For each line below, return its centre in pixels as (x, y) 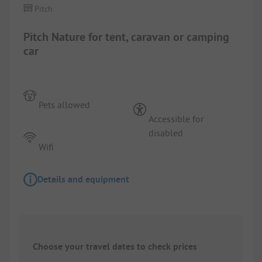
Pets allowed (65, 104)
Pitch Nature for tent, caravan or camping (126, 37)
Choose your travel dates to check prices (115, 247)
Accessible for (176, 118)
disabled (166, 132)
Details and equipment (83, 179)
